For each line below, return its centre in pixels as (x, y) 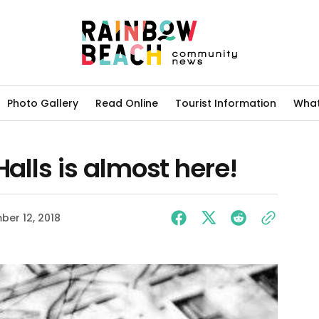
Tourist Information (226, 103)
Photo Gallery (43, 103)
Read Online (127, 103)
